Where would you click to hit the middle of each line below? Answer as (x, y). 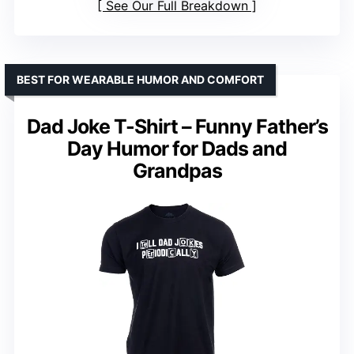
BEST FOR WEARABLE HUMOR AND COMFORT (140, 79)
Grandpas (177, 170)
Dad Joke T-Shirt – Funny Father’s (177, 126)
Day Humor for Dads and (177, 148)
